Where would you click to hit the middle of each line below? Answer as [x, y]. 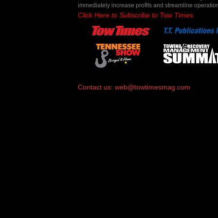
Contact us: [96, 87]
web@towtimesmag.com [153, 87]
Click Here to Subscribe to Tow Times [136, 15]
